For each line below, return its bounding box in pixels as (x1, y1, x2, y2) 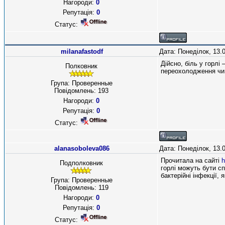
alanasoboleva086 (54, 145, 109, 152)
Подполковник (60, 159, 103, 167)
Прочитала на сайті (161, 157, 221, 164)
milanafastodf (60, 48, 103, 55)
